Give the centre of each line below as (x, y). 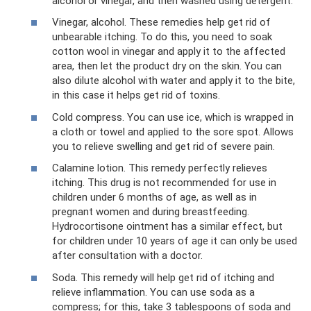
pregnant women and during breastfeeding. (151, 212)
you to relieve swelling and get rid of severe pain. (163, 146)
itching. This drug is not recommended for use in (164, 183)
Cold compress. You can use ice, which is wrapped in (173, 117)
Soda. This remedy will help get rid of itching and (163, 277)
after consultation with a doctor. (127, 256)
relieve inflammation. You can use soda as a (153, 292)
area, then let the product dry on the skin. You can (167, 66)
